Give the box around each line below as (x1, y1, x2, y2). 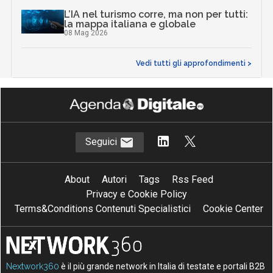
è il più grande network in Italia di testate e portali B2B (59, 261, 266, 271)
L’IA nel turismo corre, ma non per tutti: (64, 8, 249, 20)
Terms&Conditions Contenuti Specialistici (15, 202, 191, 214)
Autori (102, 173, 127, 185)
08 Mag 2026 (64, 28, 108, 37)
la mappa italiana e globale (64, 18, 196, 30)
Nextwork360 (6, 261, 60, 271)
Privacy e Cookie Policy (86, 188, 187, 200)
